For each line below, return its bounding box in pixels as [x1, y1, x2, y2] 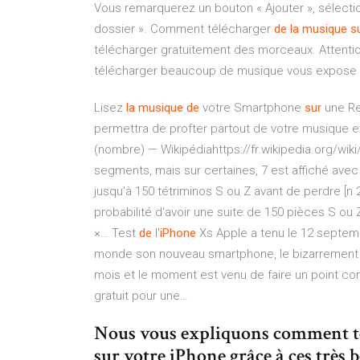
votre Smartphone [199, 100, 305, 115]
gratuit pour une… [94, 288, 188, 303]
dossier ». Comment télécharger [94, 22, 274, 36]
